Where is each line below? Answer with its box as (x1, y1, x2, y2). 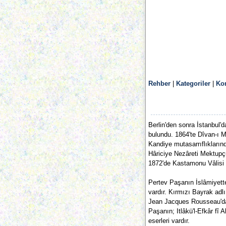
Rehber (148, 80, 171, 87)
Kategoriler (176, 80, 210, 87)
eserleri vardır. (148, 217, 190, 224)
